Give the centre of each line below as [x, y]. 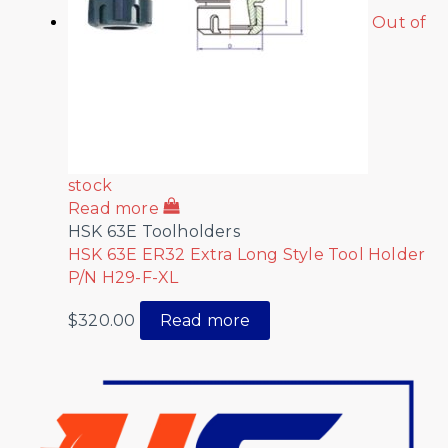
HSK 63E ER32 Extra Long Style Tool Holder [247, 254]
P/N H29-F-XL [123, 277]
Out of [399, 23]
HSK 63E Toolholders [154, 231]
